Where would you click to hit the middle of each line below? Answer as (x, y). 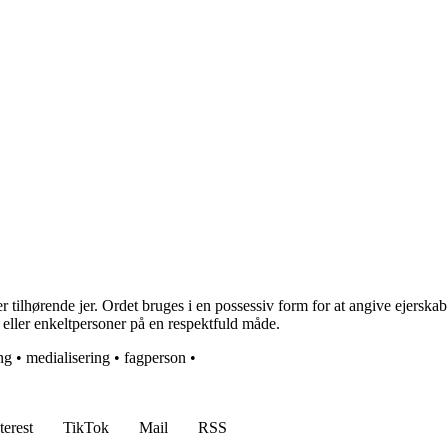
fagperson (155, 358)
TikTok (86, 428)
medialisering (68, 358)
